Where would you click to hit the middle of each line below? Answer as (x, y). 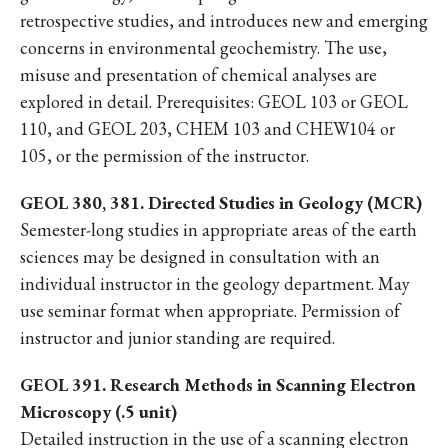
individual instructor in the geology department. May (215, 283)
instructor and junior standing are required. (177, 337)
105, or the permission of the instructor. (164, 155)
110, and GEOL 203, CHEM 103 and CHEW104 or (207, 128)
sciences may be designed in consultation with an (200, 256)
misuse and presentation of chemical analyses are (198, 74)
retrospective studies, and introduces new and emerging (224, 20)
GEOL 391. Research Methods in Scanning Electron (218, 384)
